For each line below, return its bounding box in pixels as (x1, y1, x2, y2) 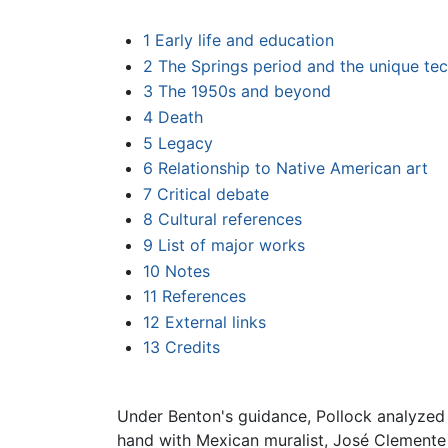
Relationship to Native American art (157, 158, 428, 179)
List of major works (157, 235, 305, 256)
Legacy (157, 132, 213, 153)
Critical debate (156, 183, 269, 204)
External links (164, 311, 266, 332)
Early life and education (154, 30, 334, 51)
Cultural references (157, 209, 302, 230)
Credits (164, 337, 220, 358)
